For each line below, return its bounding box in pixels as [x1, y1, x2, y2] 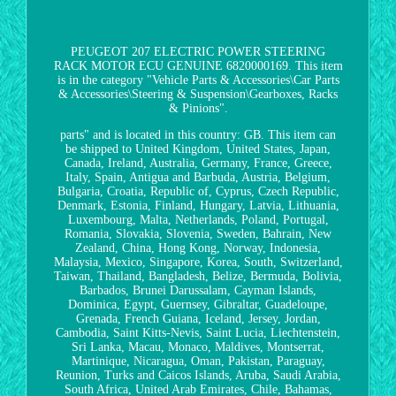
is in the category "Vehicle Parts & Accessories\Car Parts [57, 72, 339, 87]
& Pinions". [168, 101, 228, 115]
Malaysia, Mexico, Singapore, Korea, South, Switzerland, [53, 255, 343, 269]
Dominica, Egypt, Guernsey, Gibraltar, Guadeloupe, [68, 297, 328, 311]
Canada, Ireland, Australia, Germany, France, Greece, [64, 156, 332, 170]
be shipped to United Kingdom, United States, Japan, [65, 141, 331, 156]
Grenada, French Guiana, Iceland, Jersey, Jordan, [75, 311, 321, 325]
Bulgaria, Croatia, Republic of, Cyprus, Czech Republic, [57, 184, 339, 198]
